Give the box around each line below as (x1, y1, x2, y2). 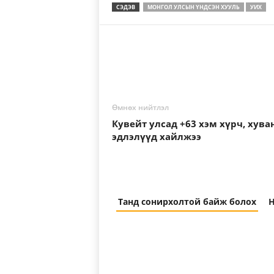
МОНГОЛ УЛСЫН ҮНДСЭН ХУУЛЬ (147, 3, 240, 11)
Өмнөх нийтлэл (111, 102, 169, 113)
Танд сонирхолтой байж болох (117, 196, 256, 207)
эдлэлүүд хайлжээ (111, 130, 201, 143)
